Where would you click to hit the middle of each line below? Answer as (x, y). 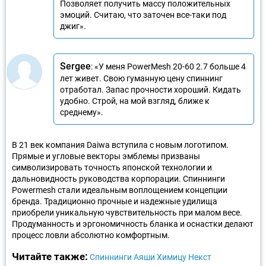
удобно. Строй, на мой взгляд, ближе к (135, 101)
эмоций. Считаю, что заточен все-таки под (143, 15)
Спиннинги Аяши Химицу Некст (151, 257)
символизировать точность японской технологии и (112, 167)
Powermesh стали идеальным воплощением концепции (120, 190)
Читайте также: (50, 256)
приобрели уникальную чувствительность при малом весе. (127, 212)
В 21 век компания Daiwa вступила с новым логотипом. (120, 145)
